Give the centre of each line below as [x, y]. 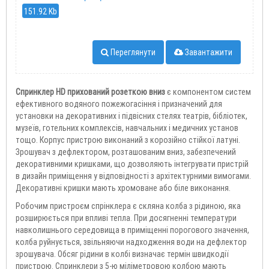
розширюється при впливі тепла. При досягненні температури [126, 218]
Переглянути [132, 53]
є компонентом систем [209, 92]
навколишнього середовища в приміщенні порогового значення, [132, 230]
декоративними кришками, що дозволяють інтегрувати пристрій [132, 164]
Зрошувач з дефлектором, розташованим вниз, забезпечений [126, 152]
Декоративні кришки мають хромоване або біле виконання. [123, 188]
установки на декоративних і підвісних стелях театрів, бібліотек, [131, 116]
